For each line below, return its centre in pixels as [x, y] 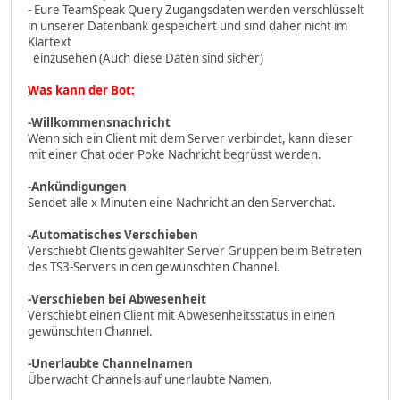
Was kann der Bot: [81, 90]
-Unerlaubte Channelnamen [110, 363]
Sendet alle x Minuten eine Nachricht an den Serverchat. [182, 202]
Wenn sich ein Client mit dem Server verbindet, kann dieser [190, 138]
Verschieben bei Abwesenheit [119, 299]
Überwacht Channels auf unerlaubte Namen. [150, 379]
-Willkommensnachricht [99, 122]
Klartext [50, 42]
